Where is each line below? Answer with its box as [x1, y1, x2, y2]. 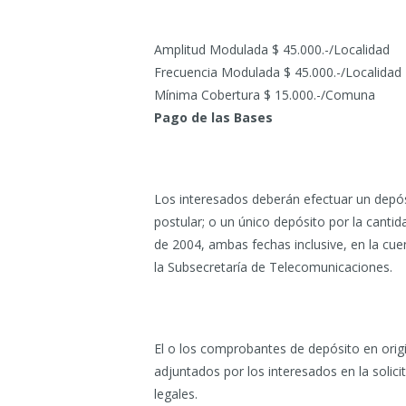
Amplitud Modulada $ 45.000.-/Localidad [154, 41, 390, 58]
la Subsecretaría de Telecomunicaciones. [154, 258, 392, 275]
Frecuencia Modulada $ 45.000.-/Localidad [154, 63, 401, 81]
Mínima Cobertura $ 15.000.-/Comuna [154, 86, 375, 103]
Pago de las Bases [154, 109, 273, 126]
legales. [154, 385, 198, 402]
